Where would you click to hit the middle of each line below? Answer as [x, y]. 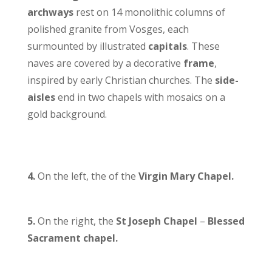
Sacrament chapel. [72, 238]
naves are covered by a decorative [105, 63]
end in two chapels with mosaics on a [140, 97]
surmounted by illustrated [87, 46]
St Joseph [138, 221]
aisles [41, 97]
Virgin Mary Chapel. [186, 176]
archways [50, 12]
